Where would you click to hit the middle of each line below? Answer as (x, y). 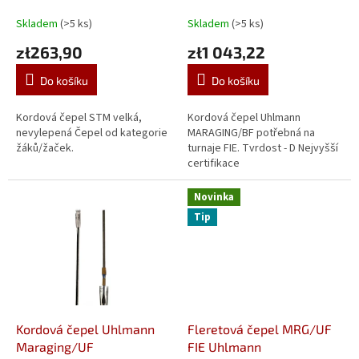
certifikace (214, 164)
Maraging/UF (55, 346)
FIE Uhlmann (224, 346)
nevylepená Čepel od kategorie (92, 133)
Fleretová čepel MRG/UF (260, 329)
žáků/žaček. (45, 149)
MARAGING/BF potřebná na (251, 133)
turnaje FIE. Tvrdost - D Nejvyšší (263, 149)
